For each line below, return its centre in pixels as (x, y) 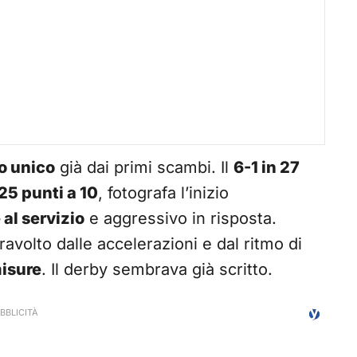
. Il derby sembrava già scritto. (157, 270)
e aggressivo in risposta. (180, 219)
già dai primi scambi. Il (144, 168)
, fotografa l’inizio (163, 193)
